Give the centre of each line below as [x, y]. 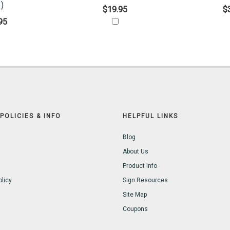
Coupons [135, 209]
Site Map [135, 195]
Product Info [140, 166]
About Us [136, 152]
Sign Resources [145, 180]
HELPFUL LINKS [150, 116]
